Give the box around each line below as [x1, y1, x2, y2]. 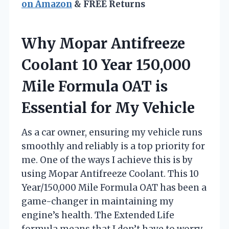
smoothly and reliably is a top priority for [21, 140, 205, 152]
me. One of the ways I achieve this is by [21, 154, 193, 166]
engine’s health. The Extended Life [21, 209, 174, 221]
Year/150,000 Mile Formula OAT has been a [21, 181, 207, 193]
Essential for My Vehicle [21, 98, 195, 117]
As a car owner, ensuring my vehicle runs [21, 126, 202, 138]
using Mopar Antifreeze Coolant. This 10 [21, 168, 199, 179]
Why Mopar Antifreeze [21, 34, 185, 53]
